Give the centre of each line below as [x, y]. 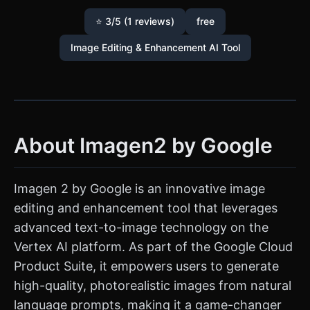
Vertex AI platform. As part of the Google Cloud [153, 247]
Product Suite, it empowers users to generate [146, 266]
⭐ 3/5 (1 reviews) [135, 21]
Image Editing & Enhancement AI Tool [155, 47]
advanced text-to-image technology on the [141, 227]
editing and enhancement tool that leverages [146, 208]
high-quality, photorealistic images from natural [153, 285]
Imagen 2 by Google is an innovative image [139, 189]
